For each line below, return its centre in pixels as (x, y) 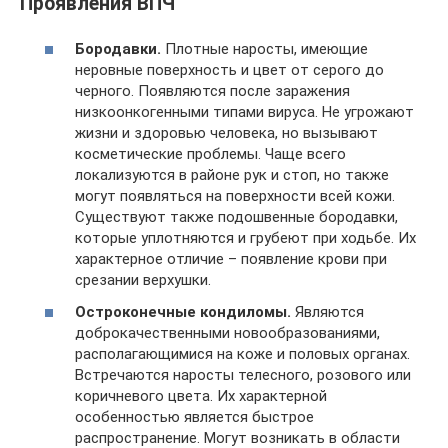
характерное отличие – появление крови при (231, 259)
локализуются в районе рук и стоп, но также (232, 175)
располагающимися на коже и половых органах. (242, 353)
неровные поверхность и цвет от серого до (229, 70)
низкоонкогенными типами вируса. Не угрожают (244, 112)
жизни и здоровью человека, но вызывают (226, 133)
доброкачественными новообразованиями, (227, 332)
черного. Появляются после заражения (212, 91)
